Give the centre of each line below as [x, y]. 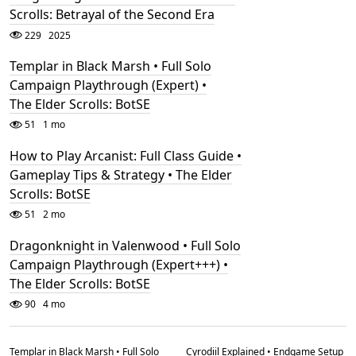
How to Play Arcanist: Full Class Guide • [126, 156]
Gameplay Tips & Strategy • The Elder [121, 175]
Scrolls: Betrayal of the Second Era [112, 15]
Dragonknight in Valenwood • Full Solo [125, 245]
